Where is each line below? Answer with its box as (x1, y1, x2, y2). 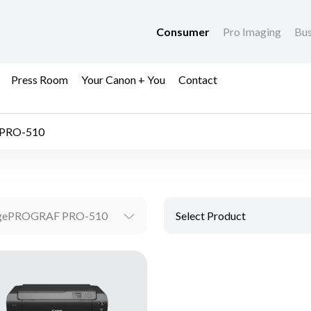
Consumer (156, 25, 212, 39)
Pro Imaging (223, 25, 283, 39)
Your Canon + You (81, 72, 165, 86)
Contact (178, 72, 217, 86)
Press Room (11, 72, 68, 86)
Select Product (176, 209, 246, 223)
